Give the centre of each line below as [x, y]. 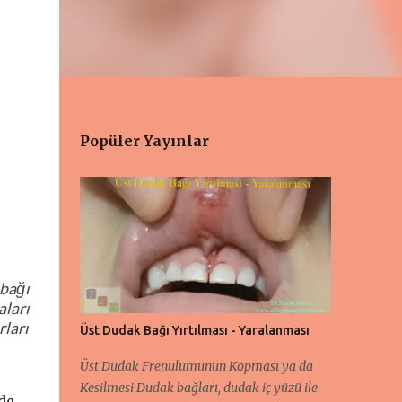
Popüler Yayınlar [144, 141]
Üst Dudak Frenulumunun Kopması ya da [196, 366]
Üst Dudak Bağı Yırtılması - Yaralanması [194, 330]
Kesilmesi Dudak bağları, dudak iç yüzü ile [198, 388]
